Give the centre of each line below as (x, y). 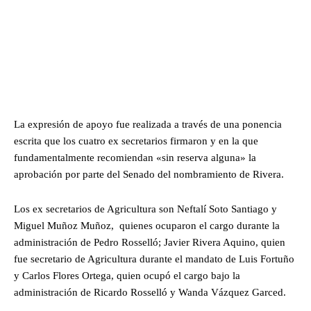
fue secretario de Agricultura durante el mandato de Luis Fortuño (154, 259)
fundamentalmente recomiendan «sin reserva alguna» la (135, 157)
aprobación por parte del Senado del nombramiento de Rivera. (150, 174)
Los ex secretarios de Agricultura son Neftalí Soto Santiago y (145, 209)
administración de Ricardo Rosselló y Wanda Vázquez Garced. (150, 292)
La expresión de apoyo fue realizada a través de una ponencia (148, 124)
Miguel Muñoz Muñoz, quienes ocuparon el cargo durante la (147, 225)
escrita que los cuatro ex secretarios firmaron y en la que (136, 141)
